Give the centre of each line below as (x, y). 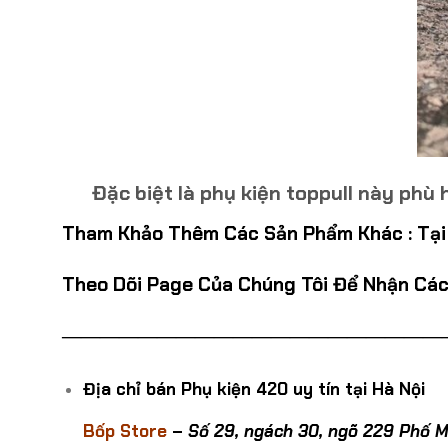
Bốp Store (124, 430)
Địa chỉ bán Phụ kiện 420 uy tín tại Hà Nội (253, 388)
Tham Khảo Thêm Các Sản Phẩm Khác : (239, 234)
